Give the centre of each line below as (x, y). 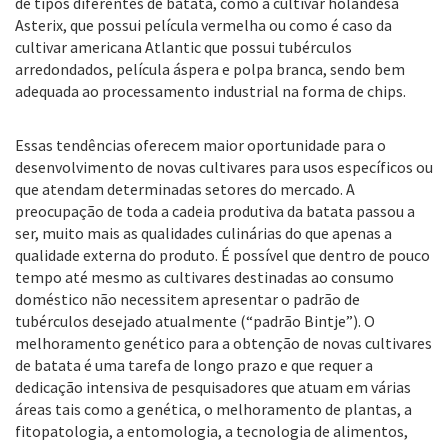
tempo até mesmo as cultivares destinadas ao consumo (204, 277)
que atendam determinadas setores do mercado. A (185, 189)
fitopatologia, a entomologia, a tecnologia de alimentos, (211, 431)
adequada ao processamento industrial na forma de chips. (210, 91)
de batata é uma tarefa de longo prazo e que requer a (194, 365)
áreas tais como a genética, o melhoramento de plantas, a (213, 409)
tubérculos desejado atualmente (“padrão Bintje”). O (195, 321)
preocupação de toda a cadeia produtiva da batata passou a (215, 211)
